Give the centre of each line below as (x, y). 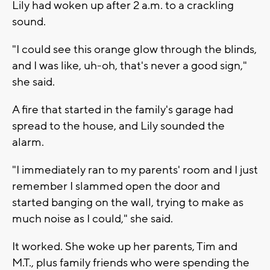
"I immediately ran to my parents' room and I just (135, 170)
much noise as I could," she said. (93, 218)
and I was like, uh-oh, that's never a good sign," (130, 65)
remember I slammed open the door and (116, 186)
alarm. (28, 142)
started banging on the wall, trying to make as (128, 202)
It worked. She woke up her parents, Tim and (125, 246)
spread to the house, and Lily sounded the (118, 126)
